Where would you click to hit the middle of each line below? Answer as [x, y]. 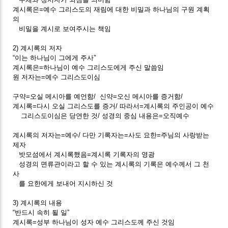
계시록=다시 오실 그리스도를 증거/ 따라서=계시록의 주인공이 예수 [113, 106]
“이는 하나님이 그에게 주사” [54, 58]
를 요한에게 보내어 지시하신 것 [63, 183]
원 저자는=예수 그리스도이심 [57, 77]
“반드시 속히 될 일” [41, 212]
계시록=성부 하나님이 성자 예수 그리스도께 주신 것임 [94, 222]
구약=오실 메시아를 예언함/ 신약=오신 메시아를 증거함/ [98, 96]
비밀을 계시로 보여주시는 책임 [62, 28]
